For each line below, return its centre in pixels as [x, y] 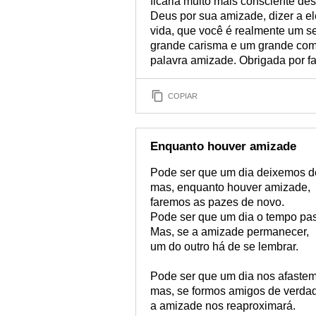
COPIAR [183, 96]
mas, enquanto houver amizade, [230, 187]
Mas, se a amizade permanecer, [230, 232]
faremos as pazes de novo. [217, 202]
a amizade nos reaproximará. [223, 306]
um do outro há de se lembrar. [224, 247]
